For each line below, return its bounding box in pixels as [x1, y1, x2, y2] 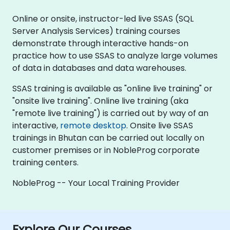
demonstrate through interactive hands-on [12, 37, 188, 49]
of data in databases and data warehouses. [12, 62, 186, 74]
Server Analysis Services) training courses [12, 25, 180, 37]
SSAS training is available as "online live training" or [12, 82, 213, 94]
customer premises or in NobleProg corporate [12, 144, 200, 156]
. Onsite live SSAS [126, 119, 193, 131]
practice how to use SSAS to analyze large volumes [12, 49, 218, 62]
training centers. [12, 156, 79, 168]
